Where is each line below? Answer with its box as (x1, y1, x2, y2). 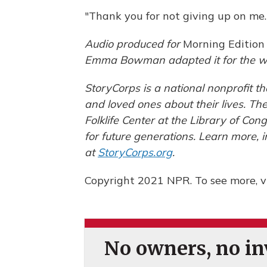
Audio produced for (85, 37, 183, 51)
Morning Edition (183, 37, 265, 51)
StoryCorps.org (98, 145, 172, 160)
